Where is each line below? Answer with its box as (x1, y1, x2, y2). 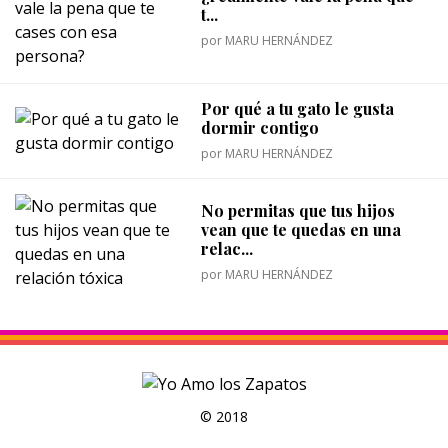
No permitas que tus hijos (201, 199, 396, 221)
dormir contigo (201, 117, 320, 138)
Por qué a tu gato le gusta (201, 98, 395, 119)
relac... (201, 237, 254, 259)
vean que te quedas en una (201, 218, 402, 240)
